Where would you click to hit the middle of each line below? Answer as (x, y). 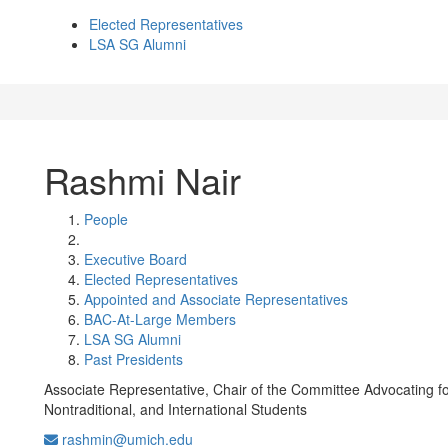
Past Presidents (133, 359)
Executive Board (135, 259)
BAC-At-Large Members (160, 319)
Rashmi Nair (142, 179)
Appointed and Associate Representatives (216, 299)
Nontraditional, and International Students (175, 409)
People (106, 219)
